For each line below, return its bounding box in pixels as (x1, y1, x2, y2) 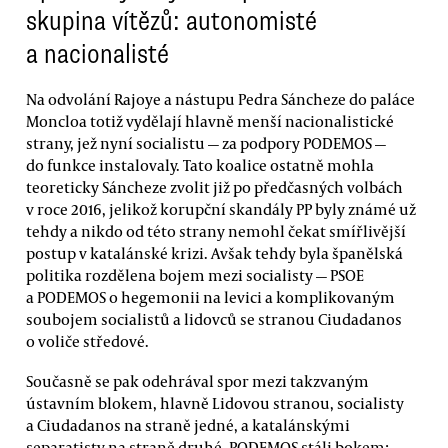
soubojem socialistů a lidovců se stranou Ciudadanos (26, 309, 402, 330)
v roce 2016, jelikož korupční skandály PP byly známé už (26, 199, 416, 220)
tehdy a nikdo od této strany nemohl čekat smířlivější (26, 221, 406, 242)
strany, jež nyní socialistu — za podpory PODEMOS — (26, 133, 386, 154)
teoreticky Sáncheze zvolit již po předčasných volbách (26, 177, 403, 198)
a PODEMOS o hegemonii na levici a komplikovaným (26, 287, 395, 308)
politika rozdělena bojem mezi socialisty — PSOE (26, 265, 364, 286)
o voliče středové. (26, 331, 149, 352)
